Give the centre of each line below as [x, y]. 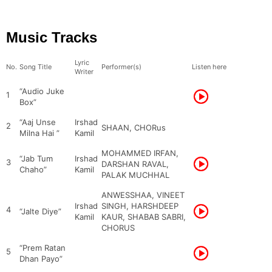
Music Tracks [52, 37]
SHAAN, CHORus [134, 127]
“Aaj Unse [38, 122]
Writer [84, 72]
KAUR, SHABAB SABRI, [144, 217]
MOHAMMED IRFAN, [140, 153]
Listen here [209, 67]
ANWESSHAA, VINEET [143, 195]
